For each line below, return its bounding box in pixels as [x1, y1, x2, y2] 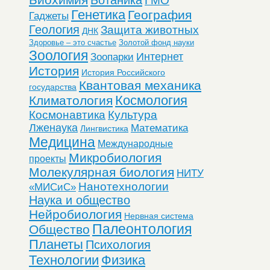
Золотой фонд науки [119, 37, 194, 47]
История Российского [81, 67, 165, 77]
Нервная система [124, 210, 193, 221]
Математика [131, 122, 188, 134]
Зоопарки [90, 51, 134, 63]
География [128, 7, 192, 22]
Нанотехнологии [78, 179, 169, 193]
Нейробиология [29, 207, 122, 221]
